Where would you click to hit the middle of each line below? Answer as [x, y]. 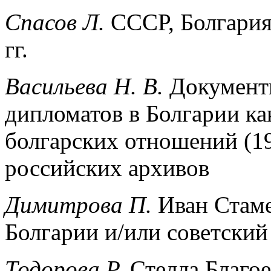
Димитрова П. [81, 204]
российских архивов [107, 168]
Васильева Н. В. [87, 86]
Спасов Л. [58, 22]
